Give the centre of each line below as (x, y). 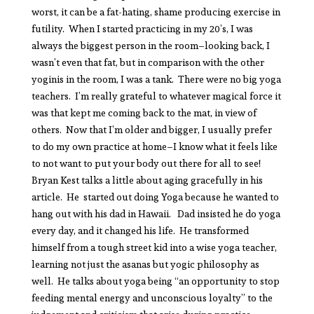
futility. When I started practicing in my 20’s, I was (142, 28)
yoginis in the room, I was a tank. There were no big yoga (156, 79)
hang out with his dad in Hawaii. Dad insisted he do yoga (156, 213)
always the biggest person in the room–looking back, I (150, 45)
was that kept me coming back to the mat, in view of (144, 112)
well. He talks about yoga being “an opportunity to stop (155, 281)
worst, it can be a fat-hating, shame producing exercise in (156, 12)
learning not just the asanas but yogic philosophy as (145, 264)
